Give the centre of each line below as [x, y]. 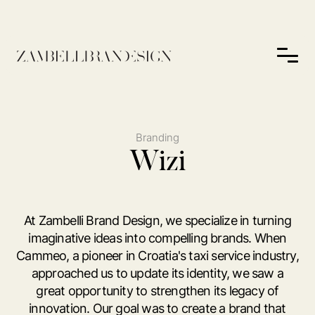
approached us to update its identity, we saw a [157, 273]
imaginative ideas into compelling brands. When [157, 238]
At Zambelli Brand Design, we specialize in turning [157, 220]
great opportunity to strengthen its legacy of [157, 291]
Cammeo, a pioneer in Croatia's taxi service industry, [157, 256]
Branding [157, 137]
